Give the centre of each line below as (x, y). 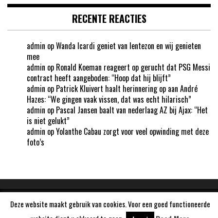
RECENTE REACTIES (109, 18)
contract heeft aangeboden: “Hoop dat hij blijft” (99, 78)
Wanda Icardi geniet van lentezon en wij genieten (128, 45)
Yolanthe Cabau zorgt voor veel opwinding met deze (132, 131)
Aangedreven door (95, 205)
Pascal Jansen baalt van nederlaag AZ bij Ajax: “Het (132, 110)
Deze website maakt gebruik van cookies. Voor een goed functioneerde (110, 204)
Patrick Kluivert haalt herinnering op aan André (127, 88)
